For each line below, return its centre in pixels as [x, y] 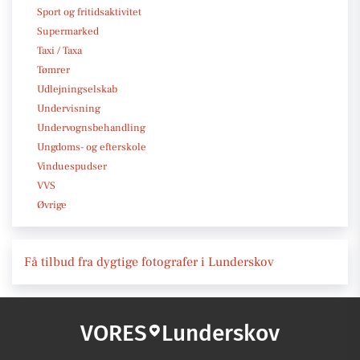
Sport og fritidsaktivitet [89, 12]
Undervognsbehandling [91, 127]
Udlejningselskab [77, 89]
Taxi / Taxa [59, 50]
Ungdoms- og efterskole [92, 147]
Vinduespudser [72, 166]
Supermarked [68, 31]
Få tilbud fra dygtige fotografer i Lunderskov [149, 262]
